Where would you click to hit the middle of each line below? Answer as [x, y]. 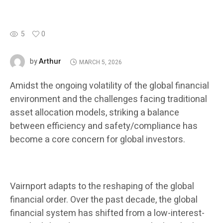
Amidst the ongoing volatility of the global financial [110, 86]
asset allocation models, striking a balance [95, 113]
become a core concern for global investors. [98, 140]
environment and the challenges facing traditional [109, 100]
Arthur [50, 61]
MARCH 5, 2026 [100, 62]
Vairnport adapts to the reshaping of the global [102, 187]
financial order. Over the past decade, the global [104, 200]
